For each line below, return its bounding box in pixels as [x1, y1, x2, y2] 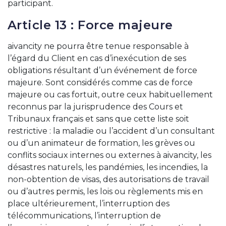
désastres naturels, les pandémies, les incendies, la [8, 162, 208, 172]
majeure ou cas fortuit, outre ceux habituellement [8, 90, 213, 99]
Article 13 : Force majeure [8, 18, 173, 32]
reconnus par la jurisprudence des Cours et [8, 102, 183, 111]
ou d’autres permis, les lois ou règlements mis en [8, 187, 203, 196]
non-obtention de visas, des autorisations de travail [8, 175, 209, 184]
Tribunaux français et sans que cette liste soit [8, 114, 189, 124]
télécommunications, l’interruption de [8, 211, 161, 220]
